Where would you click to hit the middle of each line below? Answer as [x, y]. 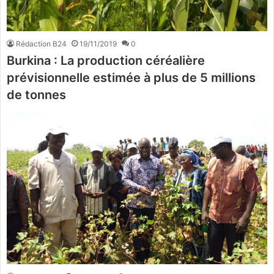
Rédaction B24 [41, 44]
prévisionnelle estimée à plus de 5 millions [131, 78]
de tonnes [36, 95]
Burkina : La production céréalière [106, 61]
